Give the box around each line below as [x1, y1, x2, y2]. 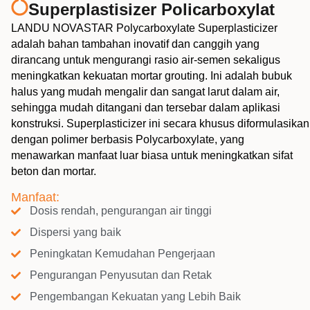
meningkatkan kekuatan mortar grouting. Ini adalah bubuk [11, 69, 292, 82]
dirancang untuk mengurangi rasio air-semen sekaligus [11, 53, 280, 66]
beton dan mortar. [11, 165, 96, 177]
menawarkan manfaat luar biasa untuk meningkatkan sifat [11, 149, 293, 161]
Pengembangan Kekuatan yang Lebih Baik [29, 290, 241, 302]
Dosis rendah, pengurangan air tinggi [29, 204, 212, 217]
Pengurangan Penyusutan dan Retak [29, 268, 212, 281]
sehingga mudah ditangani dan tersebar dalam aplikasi [11, 101, 280, 113]
